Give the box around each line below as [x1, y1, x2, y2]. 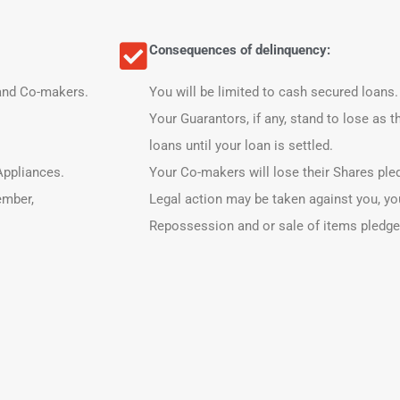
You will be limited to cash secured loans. [149, 84, 398, 100]
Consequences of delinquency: [149, 42, 330, 58]
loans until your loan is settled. [149, 137, 333, 154]
